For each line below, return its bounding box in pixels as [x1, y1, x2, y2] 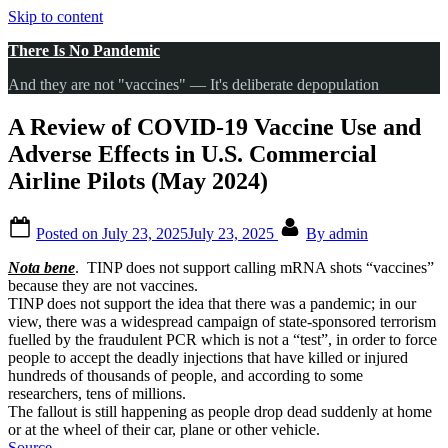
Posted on [36, 224, 102, 242]
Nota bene [8, 258, 75, 276]
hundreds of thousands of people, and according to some [8, 366, 363, 384]
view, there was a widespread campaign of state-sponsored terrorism [8, 312, 436, 330]
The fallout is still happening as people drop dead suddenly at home [8, 402, 432, 420]
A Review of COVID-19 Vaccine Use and [8, 113, 421, 140]
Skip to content [8, 8, 103, 25]
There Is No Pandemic [8, 42, 160, 59]
